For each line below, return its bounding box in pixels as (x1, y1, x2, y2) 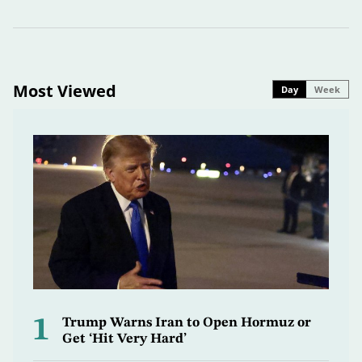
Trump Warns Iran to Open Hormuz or (62, 315, 311, 330)
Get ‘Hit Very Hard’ (62, 331, 187, 346)
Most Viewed (13, 79, 116, 102)
